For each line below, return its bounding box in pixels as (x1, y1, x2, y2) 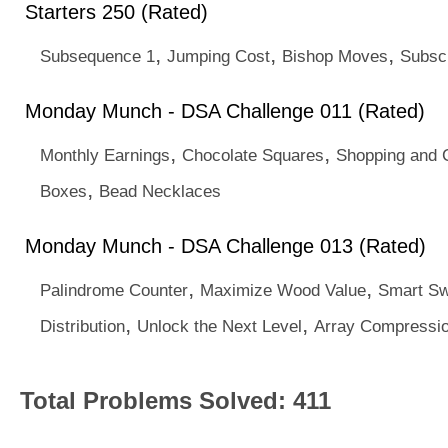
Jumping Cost (167, 46, 270, 66)
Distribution (40, 316, 125, 336)
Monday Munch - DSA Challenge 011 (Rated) (25, 100, 425, 122)
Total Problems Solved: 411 (20, 387, 331, 414)
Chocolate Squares (182, 145, 324, 165)
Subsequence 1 (40, 46, 155, 66)
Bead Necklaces (99, 181, 221, 201)
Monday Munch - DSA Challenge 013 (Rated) (25, 235, 426, 257)
